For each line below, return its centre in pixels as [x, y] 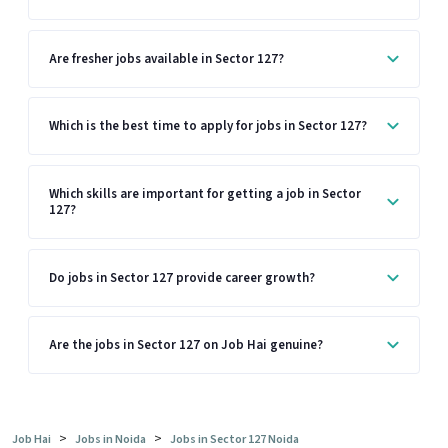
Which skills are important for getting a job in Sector [205, 193]
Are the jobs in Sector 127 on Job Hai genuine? [186, 345]
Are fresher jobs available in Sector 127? [166, 58]
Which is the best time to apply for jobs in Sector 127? [208, 126]
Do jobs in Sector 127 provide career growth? [182, 277]
